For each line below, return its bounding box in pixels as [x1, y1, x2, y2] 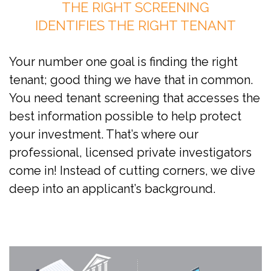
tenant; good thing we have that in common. [9, 73, 253, 88]
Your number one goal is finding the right [9, 54, 238, 70]
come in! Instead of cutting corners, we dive [9, 163, 255, 178]
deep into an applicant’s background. [9, 181, 215, 197]
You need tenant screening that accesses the [9, 91, 260, 106]
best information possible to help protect [9, 109, 241, 124]
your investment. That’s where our [9, 127, 198, 142]
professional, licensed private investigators [9, 145, 252, 160]
